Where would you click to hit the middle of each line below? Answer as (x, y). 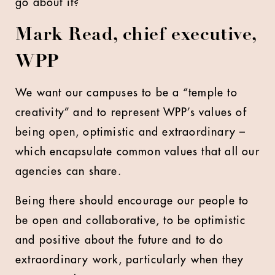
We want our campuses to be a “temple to (126, 93)
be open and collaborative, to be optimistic (131, 220)
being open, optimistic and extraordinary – (131, 132)
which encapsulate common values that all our (137, 152)
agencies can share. (68, 171)
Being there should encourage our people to (132, 201)
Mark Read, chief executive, (136, 36)
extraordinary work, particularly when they (130, 260)
